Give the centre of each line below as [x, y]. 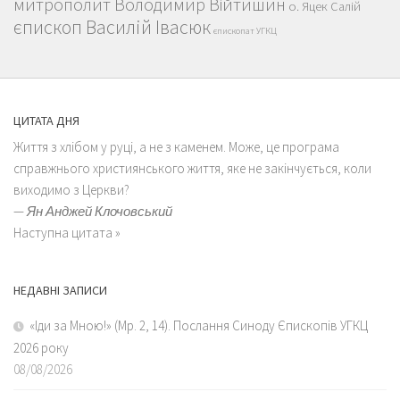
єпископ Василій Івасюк [112, 27]
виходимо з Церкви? [71, 189]
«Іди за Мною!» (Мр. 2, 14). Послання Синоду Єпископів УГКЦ [199, 325]
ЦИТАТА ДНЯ [46, 120]
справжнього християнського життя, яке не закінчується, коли [192, 168]
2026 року [41, 347]
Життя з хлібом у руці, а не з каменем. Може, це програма [176, 146]
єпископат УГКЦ [245, 30]
